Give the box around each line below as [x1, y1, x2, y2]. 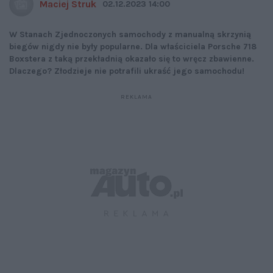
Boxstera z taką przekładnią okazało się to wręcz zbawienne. [9, 54, 254, 65]
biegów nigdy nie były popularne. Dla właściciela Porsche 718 [9, 41, 257, 52]
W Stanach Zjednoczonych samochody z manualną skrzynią [9, 29, 251, 40]
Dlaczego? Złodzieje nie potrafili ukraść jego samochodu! [9, 66, 244, 77]
